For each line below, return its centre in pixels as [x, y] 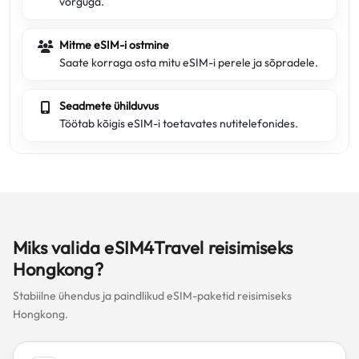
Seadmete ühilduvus [109, 106]
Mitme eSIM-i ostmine [114, 45]
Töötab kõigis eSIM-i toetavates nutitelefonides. [179, 123]
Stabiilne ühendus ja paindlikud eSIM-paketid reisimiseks [152, 296]
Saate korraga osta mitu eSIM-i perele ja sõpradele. [189, 63]
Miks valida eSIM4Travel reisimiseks [153, 248]
